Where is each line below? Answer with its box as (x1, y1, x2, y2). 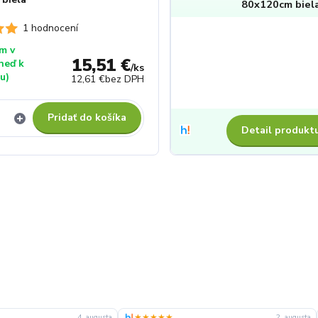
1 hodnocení (22, 21, 78, 35)
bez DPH (104, 72, 144, 86)
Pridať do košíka (48, 111, 126, 124)
